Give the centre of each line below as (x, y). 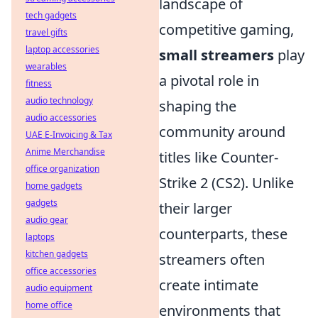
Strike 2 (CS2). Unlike (226, 183)
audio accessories (61, 117)
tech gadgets (51, 15)
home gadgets (54, 186)
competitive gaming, (226, 29)
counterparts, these (223, 234)
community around (222, 132)
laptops (40, 237)
